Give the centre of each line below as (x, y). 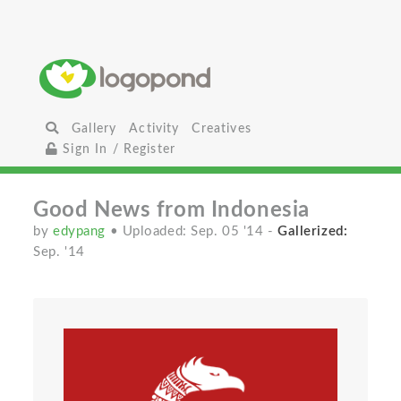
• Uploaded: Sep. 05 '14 (188, 231)
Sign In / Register (117, 149)
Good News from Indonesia (171, 210)
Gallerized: (313, 231)
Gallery (94, 128)
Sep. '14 (59, 252)
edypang (81, 231)
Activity (154, 128)
